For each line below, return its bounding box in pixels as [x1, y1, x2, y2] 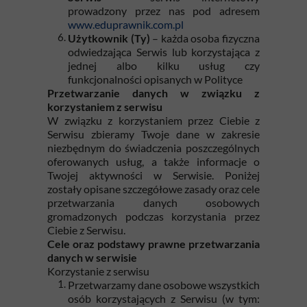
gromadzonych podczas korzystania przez [47, 210, 260, 223]
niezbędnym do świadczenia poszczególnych [47, 141, 260, 154]
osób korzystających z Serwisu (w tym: [68, 292, 260, 305]
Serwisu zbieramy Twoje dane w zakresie [47, 127, 260, 140]
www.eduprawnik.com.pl [68, 18, 184, 31]
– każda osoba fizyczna [149, 32, 260, 45]
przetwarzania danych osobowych [47, 196, 260, 209]
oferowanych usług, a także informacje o [47, 155, 260, 168]
